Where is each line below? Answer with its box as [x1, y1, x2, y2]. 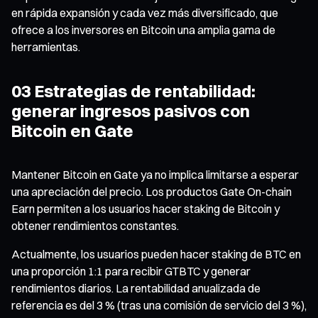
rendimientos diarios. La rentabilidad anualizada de [11, 280, 261, 295]
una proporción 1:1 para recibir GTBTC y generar [11, 263, 251, 278]
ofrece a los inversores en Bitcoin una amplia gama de [11, 22, 275, 37]
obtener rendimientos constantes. [11, 218, 179, 233]
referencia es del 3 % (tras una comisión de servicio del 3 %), [11, 297, 307, 312]
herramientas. [11, 39, 80, 54]
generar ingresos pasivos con [11, 99, 250, 121]
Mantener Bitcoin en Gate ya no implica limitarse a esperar [11, 167, 299, 182]
